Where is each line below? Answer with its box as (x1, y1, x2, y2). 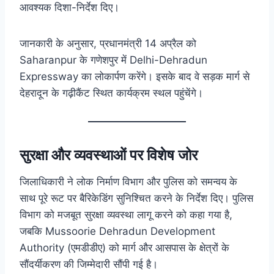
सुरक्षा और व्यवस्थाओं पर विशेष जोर (20, 146, 198, 165)
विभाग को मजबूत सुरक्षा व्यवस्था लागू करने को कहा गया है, (20, 209, 232, 221)
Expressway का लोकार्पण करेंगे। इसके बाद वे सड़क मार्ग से (20, 70, 250, 83)
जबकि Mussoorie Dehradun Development (20, 225, 215, 238)
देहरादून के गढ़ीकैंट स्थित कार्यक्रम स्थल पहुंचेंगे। (20, 87, 203, 100)
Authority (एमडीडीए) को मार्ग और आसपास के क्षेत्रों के (20, 242, 229, 254)
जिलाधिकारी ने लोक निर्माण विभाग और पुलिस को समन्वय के (20, 176, 237, 188)
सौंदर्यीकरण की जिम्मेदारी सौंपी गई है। (20, 258, 158, 271)
